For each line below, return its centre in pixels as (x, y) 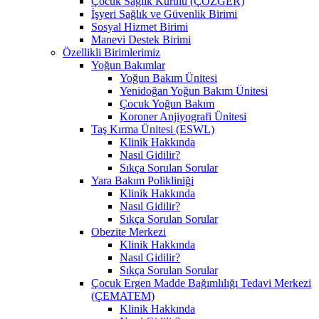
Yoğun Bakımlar (128, 65)
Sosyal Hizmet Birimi (140, 26)
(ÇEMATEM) (123, 296)
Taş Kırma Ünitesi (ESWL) (153, 129)
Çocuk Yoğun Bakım (167, 103)
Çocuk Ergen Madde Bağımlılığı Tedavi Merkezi (201, 283)
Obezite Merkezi (129, 231)
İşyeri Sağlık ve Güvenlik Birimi (164, 14)
